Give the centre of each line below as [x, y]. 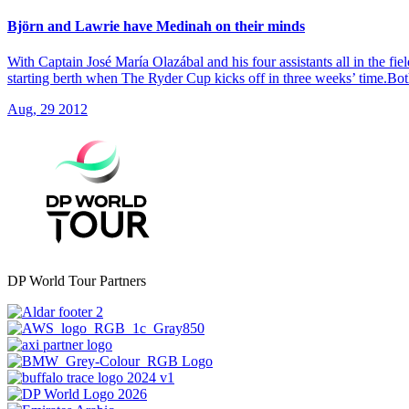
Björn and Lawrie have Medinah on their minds [156, 26]
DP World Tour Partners [77, 280]
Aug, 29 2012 [47, 109]
